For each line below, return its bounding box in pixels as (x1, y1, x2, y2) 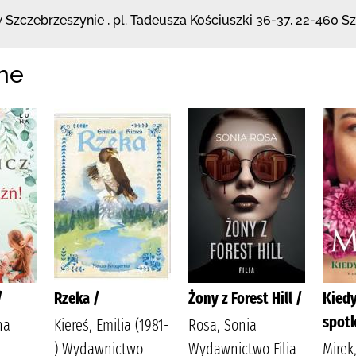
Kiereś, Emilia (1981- (54, 315, 169, 335)
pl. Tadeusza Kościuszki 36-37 (113, 13, 290, 28)
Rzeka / (54, 288, 100, 308)
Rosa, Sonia (188, 315, 257, 335)
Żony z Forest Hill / (188, 288, 303, 308)
